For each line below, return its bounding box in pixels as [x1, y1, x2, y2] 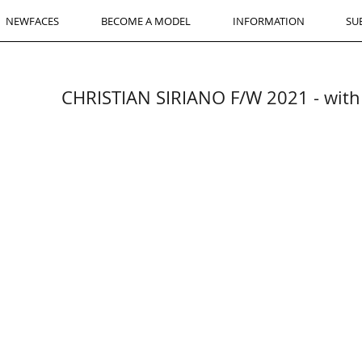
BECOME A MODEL [101, 14, 191, 28]
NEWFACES [6, 14, 59, 28]
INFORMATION [232, 14, 305, 28]
